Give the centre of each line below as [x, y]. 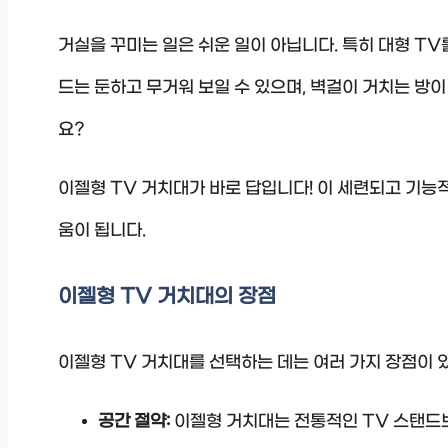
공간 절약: [134, 421]
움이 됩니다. [102, 230]
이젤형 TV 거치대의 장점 [167, 296]
